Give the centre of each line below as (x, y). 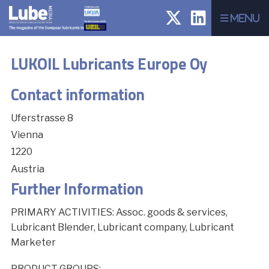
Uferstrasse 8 (42, 118)
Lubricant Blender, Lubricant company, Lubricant (122, 227)
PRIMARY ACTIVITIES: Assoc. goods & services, (119, 212)
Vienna (27, 135)
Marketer (33, 242)
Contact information (77, 95)
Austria (27, 169)
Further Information (77, 188)
